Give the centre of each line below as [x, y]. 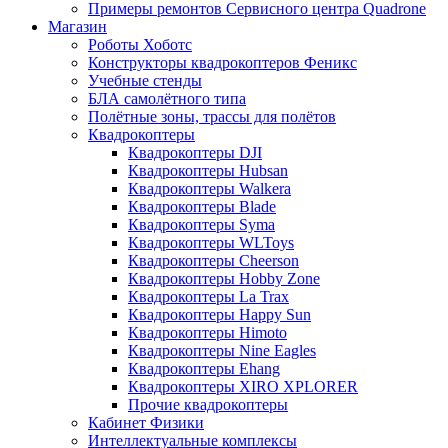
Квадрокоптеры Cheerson [213, 260]
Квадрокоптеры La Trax [208, 296]
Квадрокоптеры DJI [195, 152]
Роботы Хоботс [140, 44]
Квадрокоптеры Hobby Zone [224, 278]
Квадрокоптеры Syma [201, 224]
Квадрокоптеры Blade [202, 206]
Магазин [77, 26]
